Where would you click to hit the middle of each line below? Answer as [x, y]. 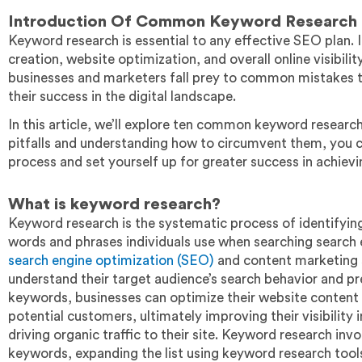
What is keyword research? [114, 204]
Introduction [57, 21]
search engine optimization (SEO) [111, 260]
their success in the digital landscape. [122, 96]
